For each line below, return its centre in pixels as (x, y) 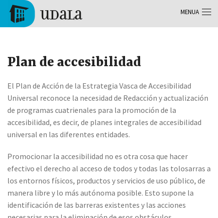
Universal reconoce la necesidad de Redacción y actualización (108, 98)
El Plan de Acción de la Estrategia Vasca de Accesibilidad (99, 86)
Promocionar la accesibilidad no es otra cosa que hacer (98, 156)
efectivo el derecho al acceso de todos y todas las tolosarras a (109, 169)
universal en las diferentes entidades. (69, 135)
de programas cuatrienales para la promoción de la (92, 110)
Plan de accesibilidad (74, 63)
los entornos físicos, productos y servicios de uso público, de (106, 181)
